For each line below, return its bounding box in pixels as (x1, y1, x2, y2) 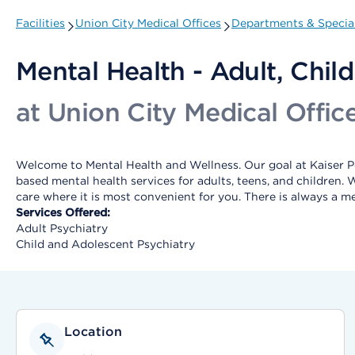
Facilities (16, 17, 65, 29)
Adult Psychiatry (16, 222, 108, 235)
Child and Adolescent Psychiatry (16, 238, 195, 250)
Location (64, 324, 123, 339)
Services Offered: (16, 206, 110, 219)
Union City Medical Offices (75, 17, 221, 29)
